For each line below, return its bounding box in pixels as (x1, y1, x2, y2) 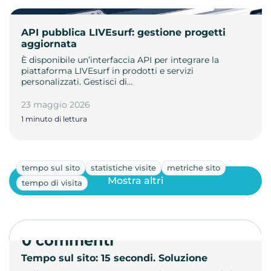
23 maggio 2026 (21, 99, 90, 110)
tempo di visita (22, 177, 82, 188)
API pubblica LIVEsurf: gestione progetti (21, 26, 226, 38)
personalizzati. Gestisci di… (21, 76, 132, 87)
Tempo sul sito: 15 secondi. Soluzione (21, 252, 207, 264)
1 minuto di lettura (21, 114, 87, 123)
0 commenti (22, 231, 114, 249)
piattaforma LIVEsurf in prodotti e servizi (21, 65, 194, 76)
